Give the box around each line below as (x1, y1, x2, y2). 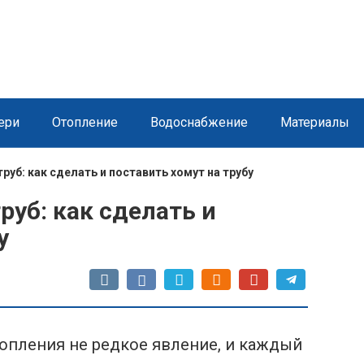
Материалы (280, 114, 349, 130)
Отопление (52, 114, 118, 130)
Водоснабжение (150, 114, 248, 130)
